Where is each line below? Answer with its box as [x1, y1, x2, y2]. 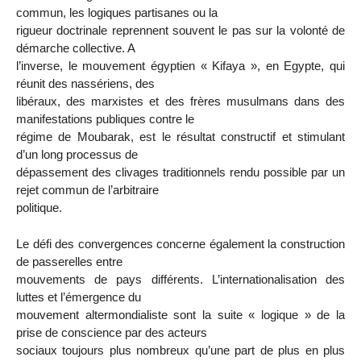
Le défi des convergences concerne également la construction [16, 236, 345, 251]
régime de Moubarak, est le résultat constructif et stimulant [16, 129, 345, 143]
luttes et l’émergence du [16, 289, 141, 304]
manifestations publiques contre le [16, 111, 194, 126]
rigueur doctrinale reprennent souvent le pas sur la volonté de [16, 23, 345, 37]
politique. [16, 200, 62, 214]
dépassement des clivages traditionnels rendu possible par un [16, 164, 345, 179]
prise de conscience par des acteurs [16, 325, 207, 339]
